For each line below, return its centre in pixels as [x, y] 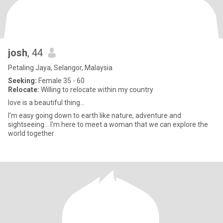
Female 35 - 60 [61, 81]
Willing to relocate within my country [96, 90]
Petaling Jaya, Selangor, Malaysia [60, 68]
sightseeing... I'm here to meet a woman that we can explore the [108, 124]
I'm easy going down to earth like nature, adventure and [95, 115]
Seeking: [22, 81]
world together [31, 133]
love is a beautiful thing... [46, 103]
